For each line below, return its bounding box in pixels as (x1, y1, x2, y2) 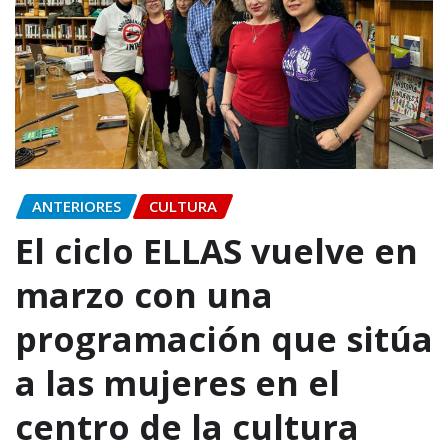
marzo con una (15, 271, 273, 318)
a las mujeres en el (15, 359, 340, 406)
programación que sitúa (15, 315, 433, 362)
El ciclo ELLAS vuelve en (15, 227, 418, 274)
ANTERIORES (32, 196, 121, 217)
